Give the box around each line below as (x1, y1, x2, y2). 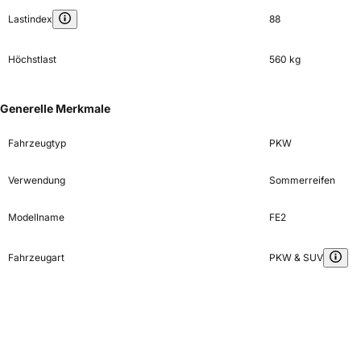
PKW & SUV (268, 251, 323, 264)
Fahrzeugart (8, 251, 64, 264)
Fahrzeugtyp (8, 137, 66, 150)
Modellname (8, 211, 64, 224)
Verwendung (8, 174, 65, 187)
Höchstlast (8, 53, 56, 66)
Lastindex (8, 13, 52, 26)
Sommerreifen (268, 174, 335, 187)
